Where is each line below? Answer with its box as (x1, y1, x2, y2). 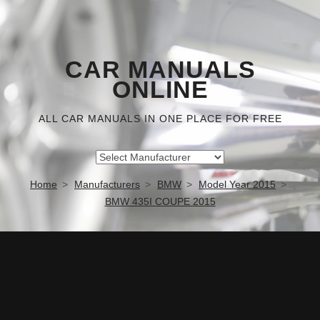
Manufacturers (74, 179, 140, 190)
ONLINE (111, 76, 209, 103)
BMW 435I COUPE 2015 (104, 196, 216, 207)
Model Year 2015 (199, 179, 276, 190)
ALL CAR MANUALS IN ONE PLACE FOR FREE (38, 113, 282, 124)
